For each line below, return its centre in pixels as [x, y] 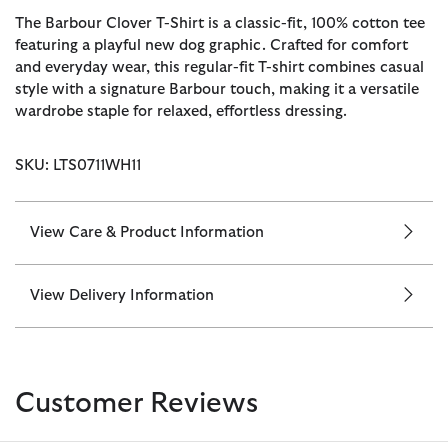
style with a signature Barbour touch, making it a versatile [217, 89]
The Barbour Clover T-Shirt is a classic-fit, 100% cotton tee [220, 23]
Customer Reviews [136, 403]
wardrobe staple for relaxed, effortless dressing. [181, 111]
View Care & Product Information [147, 232]
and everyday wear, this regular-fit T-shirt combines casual [219, 67]
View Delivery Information [122, 295]
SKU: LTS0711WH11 [78, 165]
